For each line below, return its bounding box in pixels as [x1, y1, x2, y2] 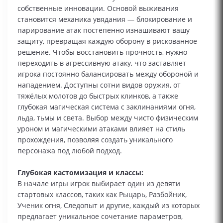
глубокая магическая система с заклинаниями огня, [17, 102, 196, 112]
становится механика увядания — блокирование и [17, 14, 192, 24]
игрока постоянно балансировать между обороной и [17, 69, 199, 79]
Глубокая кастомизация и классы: [17, 168, 143, 178]
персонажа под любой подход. [17, 146, 122, 156]
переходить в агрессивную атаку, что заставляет [17, 58, 186, 68]
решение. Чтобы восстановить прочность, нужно [17, 47, 187, 57]
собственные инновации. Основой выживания [17, 3, 179, 13]
